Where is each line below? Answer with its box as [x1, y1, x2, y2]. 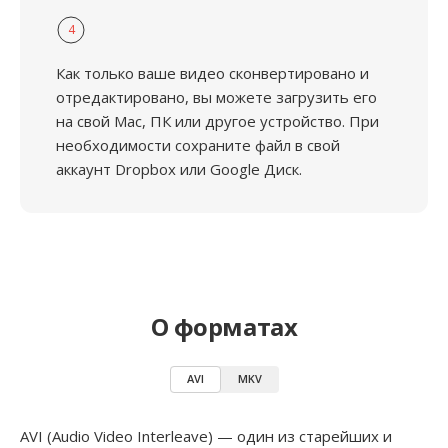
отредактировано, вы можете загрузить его [56, 87, 377, 107]
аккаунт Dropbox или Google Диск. [56, 159, 302, 179]
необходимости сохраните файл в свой [56, 135, 340, 155]
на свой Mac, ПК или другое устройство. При [56, 111, 379, 131]
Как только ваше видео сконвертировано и [56, 63, 369, 83]
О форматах [150, 310, 298, 343]
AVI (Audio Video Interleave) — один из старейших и [20, 426, 392, 446]
